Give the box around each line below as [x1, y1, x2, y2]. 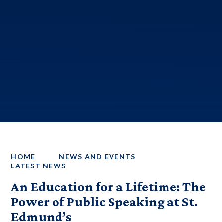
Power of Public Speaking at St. [11, 194, 198, 209]
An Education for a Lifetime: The [11, 179, 206, 194]
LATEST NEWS [11, 162, 66, 170]
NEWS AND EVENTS [59, 152, 136, 161]
